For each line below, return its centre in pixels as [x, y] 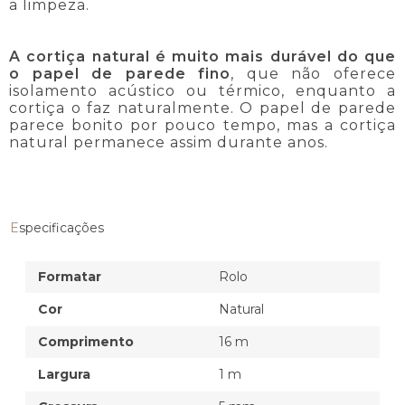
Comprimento [86, 341]
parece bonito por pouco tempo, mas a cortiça [202, 125]
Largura [64, 374]
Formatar [70, 276]
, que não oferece [314, 73]
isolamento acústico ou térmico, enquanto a [202, 90]
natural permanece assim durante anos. [169, 142]
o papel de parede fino [120, 73]
